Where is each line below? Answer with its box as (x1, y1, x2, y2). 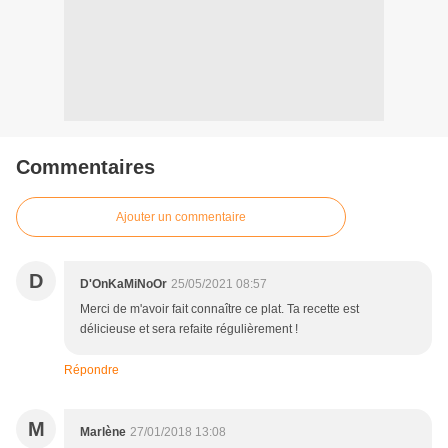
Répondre (64, 363, 119, 378)
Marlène (80, 425, 126, 440)
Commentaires (16, 156, 155, 179)
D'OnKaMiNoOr (80, 277, 167, 292)
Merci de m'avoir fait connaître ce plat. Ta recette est (80, 302, 359, 317)
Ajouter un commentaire (116, 210, 246, 225)
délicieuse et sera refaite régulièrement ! (80, 322, 298, 337)
